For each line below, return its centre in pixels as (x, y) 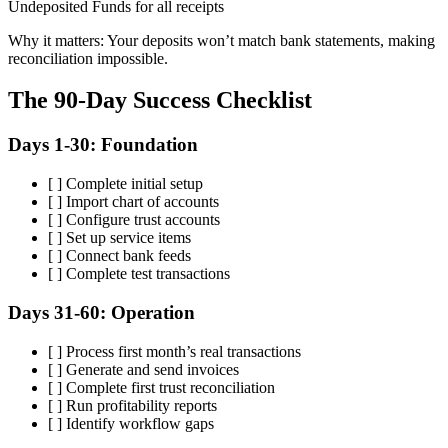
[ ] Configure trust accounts (134, 220)
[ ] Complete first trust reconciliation (161, 387)
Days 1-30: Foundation (103, 145)
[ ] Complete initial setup (125, 184)
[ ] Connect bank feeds (119, 256)
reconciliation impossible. (88, 58)
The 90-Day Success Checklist (160, 100)
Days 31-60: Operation (101, 312)
